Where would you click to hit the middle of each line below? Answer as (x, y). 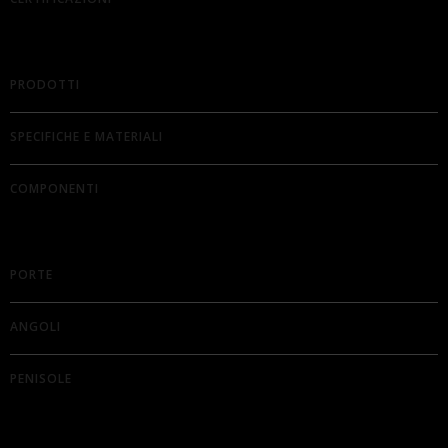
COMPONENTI (54, 188)
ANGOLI (35, 326)
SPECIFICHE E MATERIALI (86, 136)
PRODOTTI (45, 84)
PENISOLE (41, 378)
